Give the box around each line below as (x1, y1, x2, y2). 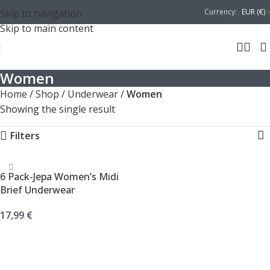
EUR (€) (242, 7, 265, 17)
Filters (10, 129, 40, 142)
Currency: (204, 7, 237, 17)
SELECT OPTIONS (8, 242, 67, 253)
